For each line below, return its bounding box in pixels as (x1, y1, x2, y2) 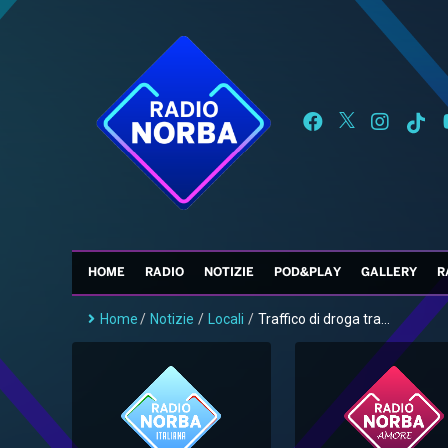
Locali (208, 311, 244, 328)
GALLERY (361, 267, 417, 279)
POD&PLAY (274, 267, 341, 279)
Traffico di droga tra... (258, 311, 390, 328)
